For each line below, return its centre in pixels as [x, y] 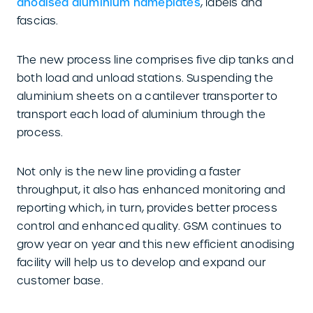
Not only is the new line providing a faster [129, 172]
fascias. [38, 21]
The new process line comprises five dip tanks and [155, 60]
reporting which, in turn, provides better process [147, 208]
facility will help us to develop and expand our [141, 262]
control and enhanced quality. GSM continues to [150, 226]
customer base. [60, 281]
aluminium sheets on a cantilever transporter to [147, 96]
